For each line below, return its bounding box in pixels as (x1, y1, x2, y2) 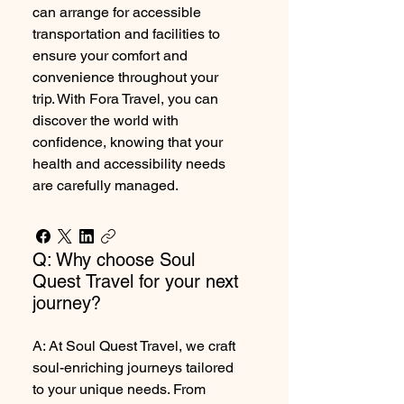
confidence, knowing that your (32, 133, 223, 151)
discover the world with (32, 112, 179, 129)
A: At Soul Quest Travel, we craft (32, 337, 235, 354)
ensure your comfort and (32, 47, 188, 64)
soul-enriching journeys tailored (32, 359, 234, 376)
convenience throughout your (32, 69, 218, 86)
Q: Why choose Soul (32, 249, 195, 271)
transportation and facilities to (32, 25, 220, 42)
